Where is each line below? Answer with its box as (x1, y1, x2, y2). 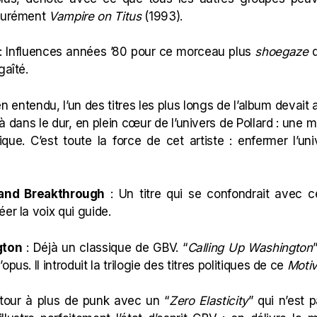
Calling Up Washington (187, 240, 313, 255)
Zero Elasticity (168, 294, 248, 308)
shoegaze (255, 45, 309, 59)
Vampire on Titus (49, 8, 142, 23)
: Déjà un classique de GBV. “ (22, 240, 188, 255)
